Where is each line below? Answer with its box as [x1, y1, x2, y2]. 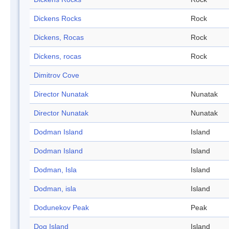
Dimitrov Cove [34, 71, 79, 80]
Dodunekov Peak [34, 203, 89, 212]
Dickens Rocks [34, 14, 81, 23]
